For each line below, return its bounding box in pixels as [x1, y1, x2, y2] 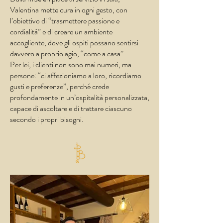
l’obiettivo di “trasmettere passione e [10, 15, 119, 26]
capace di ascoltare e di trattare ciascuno [10, 103, 132, 114]
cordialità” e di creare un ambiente [10, 26, 112, 37]
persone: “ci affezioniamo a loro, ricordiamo [10, 70, 141, 81]
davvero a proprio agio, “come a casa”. [10, 48, 125, 59]
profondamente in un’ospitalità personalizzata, [10, 92, 149, 103]
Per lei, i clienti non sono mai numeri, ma [10, 59, 131, 70]
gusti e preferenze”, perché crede [10, 81, 109, 92]
